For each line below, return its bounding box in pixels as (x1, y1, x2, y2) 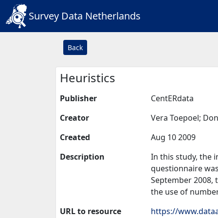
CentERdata (151, 93, 194, 104)
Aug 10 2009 (151, 132, 196, 143)
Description (60, 151, 105, 162)
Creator (60, 112, 89, 123)
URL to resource (60, 206, 121, 217)
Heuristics (60, 70, 115, 86)
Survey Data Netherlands (29, 9, 141, 22)
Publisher (60, 93, 97, 104)
